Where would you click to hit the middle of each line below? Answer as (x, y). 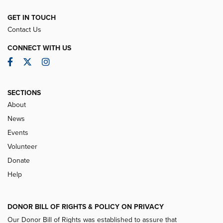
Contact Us (24, 30)
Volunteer (22, 147)
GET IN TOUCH (32, 18)
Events (18, 133)
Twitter (44, 62)
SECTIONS (24, 93)
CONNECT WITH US (39, 48)
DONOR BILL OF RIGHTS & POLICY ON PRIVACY (86, 207)
